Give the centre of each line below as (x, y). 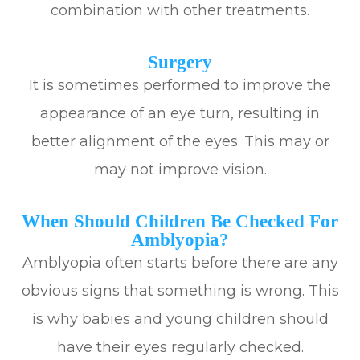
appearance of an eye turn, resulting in (180, 114)
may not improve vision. (180, 170)
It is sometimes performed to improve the (180, 86)
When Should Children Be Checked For (180, 221)
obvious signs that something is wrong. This (180, 291)
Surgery (180, 62)
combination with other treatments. (180, 11)
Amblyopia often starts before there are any (180, 263)
